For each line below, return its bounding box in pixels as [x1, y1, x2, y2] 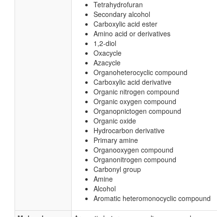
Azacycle [93, 58, 121, 67]
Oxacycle [93, 48, 122, 58]
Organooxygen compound [93, 145, 173, 155]
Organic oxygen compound [93, 96, 176, 106]
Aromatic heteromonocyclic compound [93, 193, 211, 203]
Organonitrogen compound [93, 155, 176, 164]
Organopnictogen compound [93, 106, 181, 116]
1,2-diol [93, 38, 116, 48]
